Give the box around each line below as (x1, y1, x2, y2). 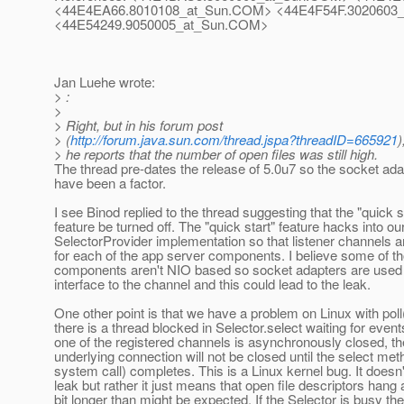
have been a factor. (54, 173, 166, 193)
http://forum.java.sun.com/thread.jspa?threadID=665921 (70, 130, 398, 150)
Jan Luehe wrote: (54, 72, 155, 92)
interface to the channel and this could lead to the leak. (54, 274, 371, 294)
